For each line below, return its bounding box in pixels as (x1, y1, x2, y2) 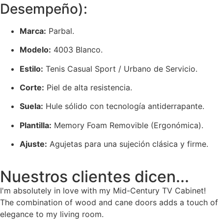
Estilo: (20, 63, 43, 74)
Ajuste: (20, 139, 47, 149)
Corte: (20, 82, 44, 92)
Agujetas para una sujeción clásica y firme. (47, 139, 208, 149)
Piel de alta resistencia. (44, 82, 132, 92)
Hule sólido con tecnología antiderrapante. (43, 101, 204, 111)
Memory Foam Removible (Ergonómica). (52, 120, 203, 130)
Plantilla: (20, 120, 52, 130)
